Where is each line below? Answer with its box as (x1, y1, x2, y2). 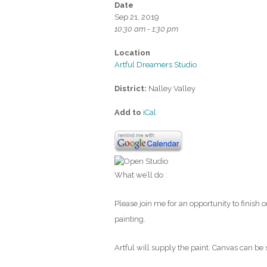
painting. (114, 214, 145, 223)
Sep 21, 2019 (114, 12, 159, 21)
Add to (114, 107, 143, 117)
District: (114, 83, 147, 93)
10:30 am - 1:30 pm (114, 24, 178, 33)
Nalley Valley (147, 83, 195, 93)
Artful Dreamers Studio (114, 60, 197, 69)
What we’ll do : (114, 170, 167, 179)
